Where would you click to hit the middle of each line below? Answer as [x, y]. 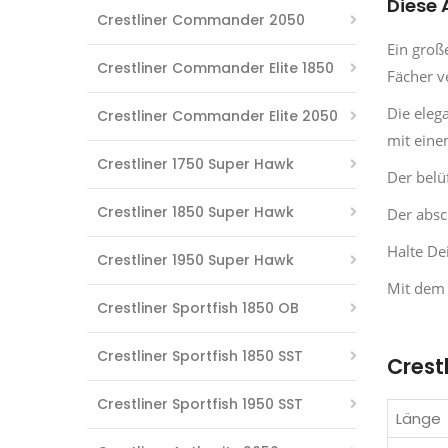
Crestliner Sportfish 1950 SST [200, 404]
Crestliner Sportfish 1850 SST [200, 356]
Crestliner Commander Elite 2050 [217, 116]
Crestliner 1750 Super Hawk [195, 164]
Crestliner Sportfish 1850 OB [198, 308]
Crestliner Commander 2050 [201, 20]
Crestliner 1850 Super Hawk [195, 212]
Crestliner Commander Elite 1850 [215, 68]
